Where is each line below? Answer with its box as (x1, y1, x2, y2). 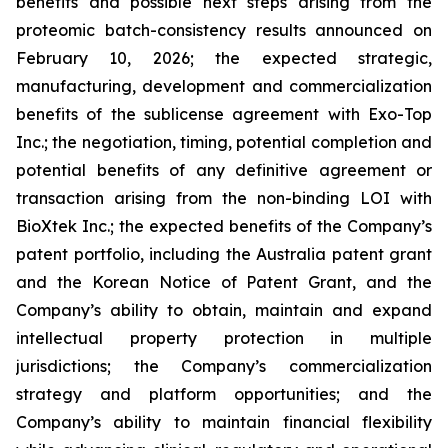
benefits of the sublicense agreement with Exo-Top (16, 104, 432, 125)
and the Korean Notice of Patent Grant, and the (16, 272, 432, 293)
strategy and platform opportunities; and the (16, 384, 432, 405)
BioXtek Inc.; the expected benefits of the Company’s (16, 216, 432, 237)
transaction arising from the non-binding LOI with (16, 188, 432, 209)
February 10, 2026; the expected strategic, (16, 48, 432, 69)
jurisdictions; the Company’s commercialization (16, 356, 432, 377)
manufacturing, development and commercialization (16, 76, 432, 97)
